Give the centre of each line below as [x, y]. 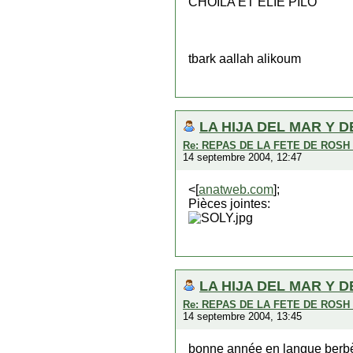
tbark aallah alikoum [245, 59]
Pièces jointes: [229, 204]
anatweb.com [236, 190]
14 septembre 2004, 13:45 [242, 316]
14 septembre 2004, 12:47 [242, 157]
